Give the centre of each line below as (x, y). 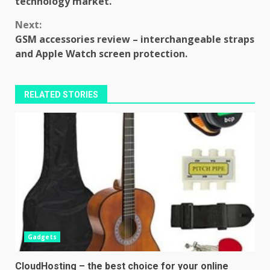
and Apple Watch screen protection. (101, 53)
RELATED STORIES (61, 94)
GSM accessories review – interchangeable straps (135, 39)
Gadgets (42, 237)
